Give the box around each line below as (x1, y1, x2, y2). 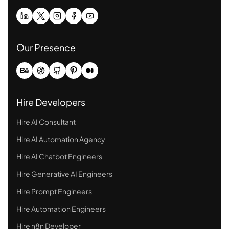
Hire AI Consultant (16, 117, 76, 126)
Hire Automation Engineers (16, 203, 106, 213)
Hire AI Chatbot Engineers (16, 151, 102, 161)
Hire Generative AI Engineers (16, 169, 112, 178)
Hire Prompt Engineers (16, 186, 92, 196)
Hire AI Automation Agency (16, 134, 105, 144)
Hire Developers (16, 96, 85, 108)
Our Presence (16, 41, 76, 53)
